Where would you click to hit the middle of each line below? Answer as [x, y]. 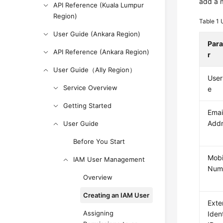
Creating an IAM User [116, 195]
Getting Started [88, 106]
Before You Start [99, 141]
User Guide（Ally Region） [95, 70]
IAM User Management [109, 159]
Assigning [99, 213]
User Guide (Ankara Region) [97, 34]
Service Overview [91, 88]
